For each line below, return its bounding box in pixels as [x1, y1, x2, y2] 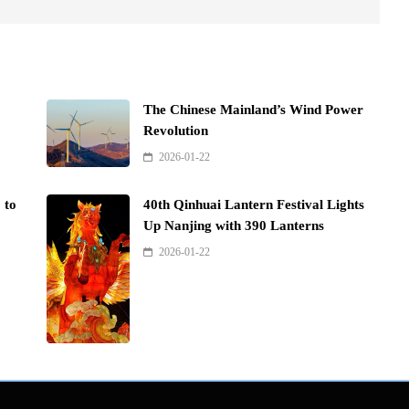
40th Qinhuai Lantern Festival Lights [143, 197, 365, 213]
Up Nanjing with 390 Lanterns [143, 218, 325, 234]
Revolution [143, 123, 209, 139]
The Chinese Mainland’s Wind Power [143, 102, 364, 118]
